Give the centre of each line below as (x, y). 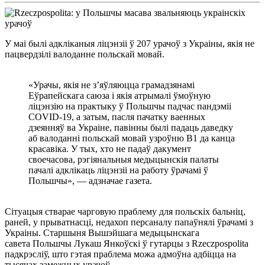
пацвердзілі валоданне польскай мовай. (85, 54)
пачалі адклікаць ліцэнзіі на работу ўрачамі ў (118, 170)
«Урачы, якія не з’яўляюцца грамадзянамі (112, 85)
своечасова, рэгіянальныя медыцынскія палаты (124, 159)
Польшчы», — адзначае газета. (90, 180)
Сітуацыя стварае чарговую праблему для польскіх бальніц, (125, 211)
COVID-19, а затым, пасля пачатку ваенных (117, 117)
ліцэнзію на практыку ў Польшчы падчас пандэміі (130, 106)
